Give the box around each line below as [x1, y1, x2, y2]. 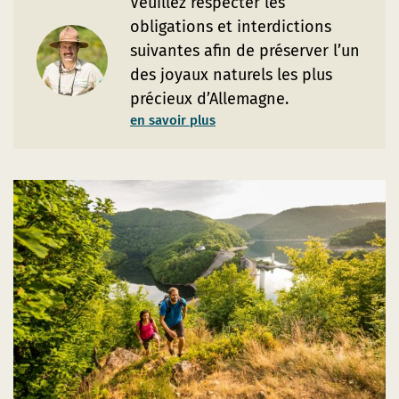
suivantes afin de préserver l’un [130, 41, 360, 61]
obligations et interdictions [130, 17, 331, 37]
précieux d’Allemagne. [130, 89, 289, 109]
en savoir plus [130, 112, 216, 128]
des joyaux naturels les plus [130, 65, 332, 85]
